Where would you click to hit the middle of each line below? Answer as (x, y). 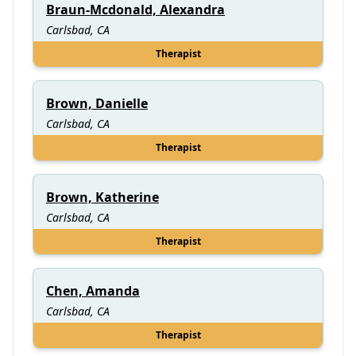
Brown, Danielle (97, 103)
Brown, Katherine (103, 197)
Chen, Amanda (93, 290)
